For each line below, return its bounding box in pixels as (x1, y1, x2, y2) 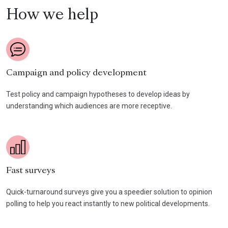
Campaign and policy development (6, 69, 147, 77)
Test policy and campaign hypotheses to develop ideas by (6, 90, 190, 98)
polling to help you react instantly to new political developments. (6, 199, 210, 208)
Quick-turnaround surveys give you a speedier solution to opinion (6, 187, 212, 196)
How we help (6, 8, 98, 23)
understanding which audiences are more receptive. (6, 101, 172, 110)
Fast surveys (6, 166, 55, 175)
